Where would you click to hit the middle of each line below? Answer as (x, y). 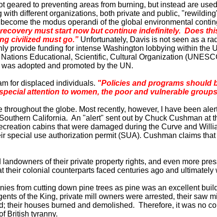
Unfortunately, (104, 39)
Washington (124, 48)
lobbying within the (178, 48)
